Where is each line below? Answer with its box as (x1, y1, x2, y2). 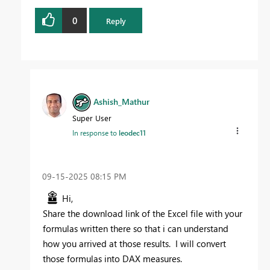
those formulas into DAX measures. (43, 252, 182, 265)
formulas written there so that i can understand (43, 222, 228, 234)
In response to (72, 128, 119, 138)
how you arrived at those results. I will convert (43, 237, 226, 250)
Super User (72, 113, 111, 124)
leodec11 (119, 128, 146, 138)
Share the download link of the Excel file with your (43, 207, 242, 219)
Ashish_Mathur (93, 96, 149, 108)
